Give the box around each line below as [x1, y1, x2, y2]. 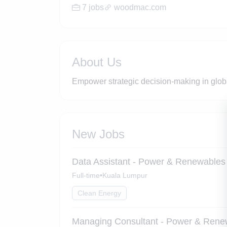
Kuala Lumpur [102, 171, 147, 179]
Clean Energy [78, 189, 121, 197]
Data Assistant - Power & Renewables [72, 157, 225, 167]
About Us [72, 55, 122, 69]
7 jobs [82, 3, 104, 12]
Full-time [72, 171, 100, 179]
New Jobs [72, 127, 125, 141]
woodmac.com [114, 3, 166, 12]
